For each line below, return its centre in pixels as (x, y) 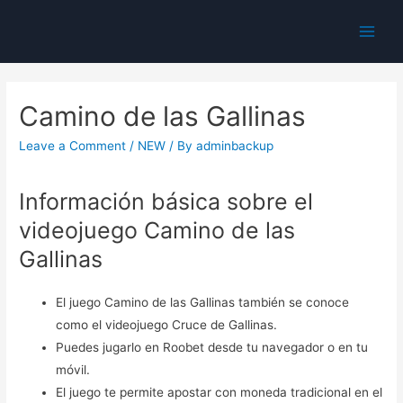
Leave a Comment (73, 146)
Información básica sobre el (166, 201)
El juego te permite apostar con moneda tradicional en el (219, 392)
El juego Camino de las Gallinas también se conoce (203, 302)
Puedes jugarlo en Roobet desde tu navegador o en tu (212, 347)
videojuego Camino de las (157, 230)
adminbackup (235, 146)
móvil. (73, 369)
